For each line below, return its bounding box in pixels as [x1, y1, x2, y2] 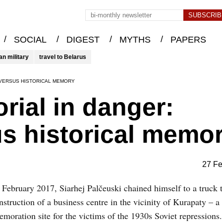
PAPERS [170, 35, 206, 45]
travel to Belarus [39, 54, 86, 60]
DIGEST [66, 35, 100, 45]
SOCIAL [13, 35, 47, 45]
